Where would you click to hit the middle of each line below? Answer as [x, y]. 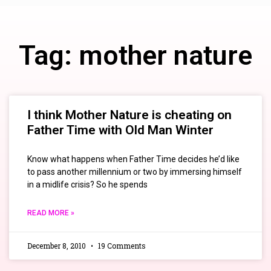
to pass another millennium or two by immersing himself [135, 172]
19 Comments [121, 246]
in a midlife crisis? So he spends [87, 185]
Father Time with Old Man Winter [120, 130]
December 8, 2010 [57, 246]
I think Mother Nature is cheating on [129, 115]
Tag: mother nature [135, 56]
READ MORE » [51, 213]
